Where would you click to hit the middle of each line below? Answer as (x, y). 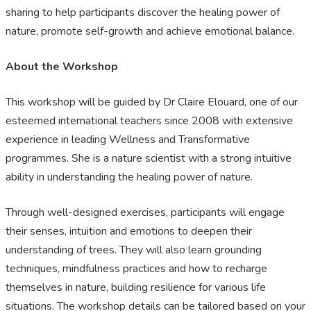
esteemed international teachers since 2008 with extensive (149, 121)
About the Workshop (62, 67)
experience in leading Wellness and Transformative (128, 140)
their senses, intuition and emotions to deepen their (129, 232)
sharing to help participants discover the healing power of (143, 13)
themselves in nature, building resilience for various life (136, 288)
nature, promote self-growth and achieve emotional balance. (150, 32)
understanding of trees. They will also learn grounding (134, 250)
